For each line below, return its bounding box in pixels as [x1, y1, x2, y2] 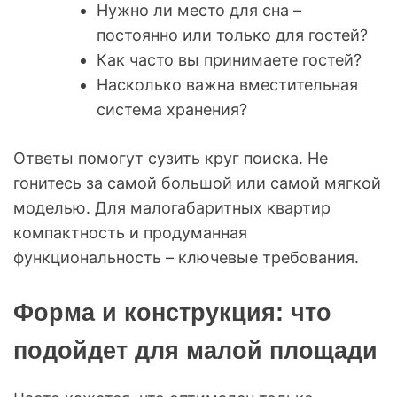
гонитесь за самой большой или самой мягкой [13, 173, 381, 192]
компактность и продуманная [13, 222, 247, 242]
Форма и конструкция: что [13, 299, 331, 326]
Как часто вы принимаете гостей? [97, 50, 362, 69]
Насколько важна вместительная [97, 74, 358, 94]
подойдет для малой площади [13, 337, 378, 364]
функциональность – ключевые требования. [13, 247, 359, 267]
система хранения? [97, 99, 247, 119]
